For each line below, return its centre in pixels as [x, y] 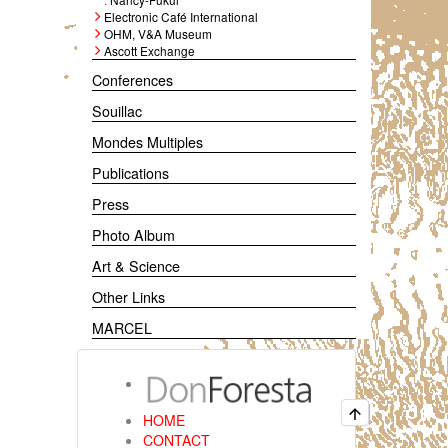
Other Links [128, 297]
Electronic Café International [181, 16]
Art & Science [136, 266]
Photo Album [133, 235]
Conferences [132, 80]
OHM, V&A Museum [158, 33]
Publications [130, 173]
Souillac [117, 111]
